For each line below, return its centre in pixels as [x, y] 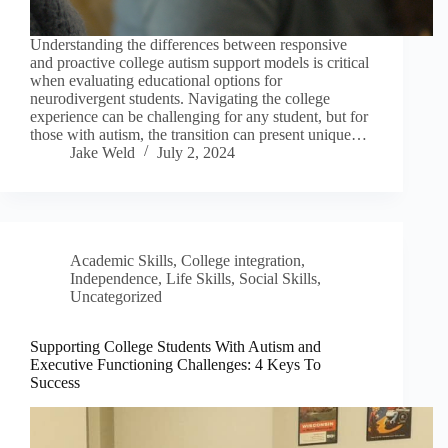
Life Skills [198, 278]
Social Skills [278, 278]
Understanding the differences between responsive [188, 44]
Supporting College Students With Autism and [175, 346]
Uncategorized [116, 296]
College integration [241, 260]
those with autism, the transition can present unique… [198, 134]
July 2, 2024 [196, 152]
